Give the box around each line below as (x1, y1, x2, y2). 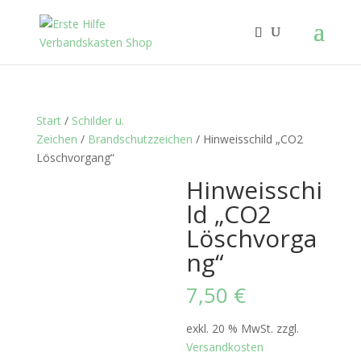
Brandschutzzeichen (87, 131, 193, 147)
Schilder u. (71, 113, 124, 128)
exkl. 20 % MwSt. (186, 321, 274, 336)
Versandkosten (186, 339, 264, 355)
